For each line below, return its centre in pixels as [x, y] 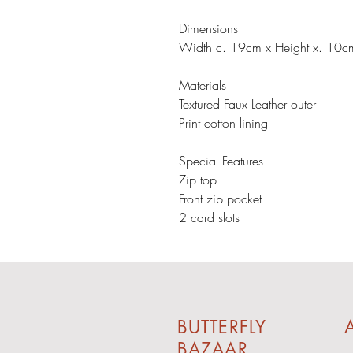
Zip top [198, 179]
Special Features [221, 160]
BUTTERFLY [222, 327]
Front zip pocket [220, 198]
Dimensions [208, 28]
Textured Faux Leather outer [247, 104]
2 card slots [209, 217]
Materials [203, 85]
